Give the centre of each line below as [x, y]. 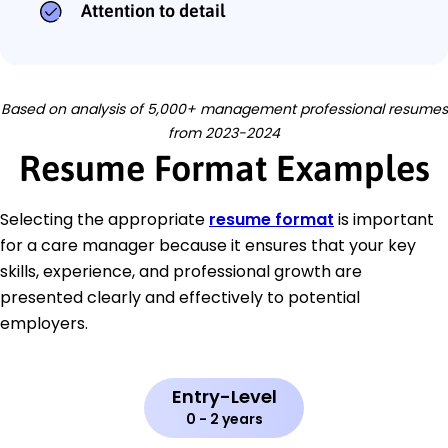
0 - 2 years [224, 419]
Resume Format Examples [224, 168]
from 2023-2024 [224, 133]
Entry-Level [224, 397]
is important [384, 220]
